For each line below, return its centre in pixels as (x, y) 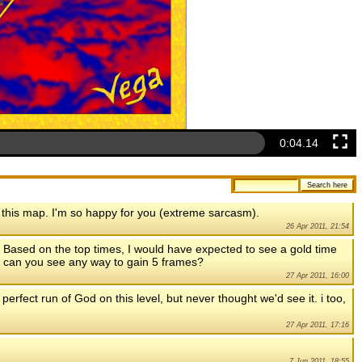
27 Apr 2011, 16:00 (318, 276)
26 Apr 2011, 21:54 (318, 227)
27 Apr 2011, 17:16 (318, 325)
